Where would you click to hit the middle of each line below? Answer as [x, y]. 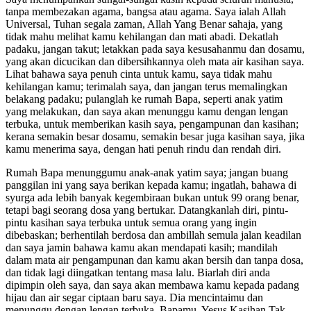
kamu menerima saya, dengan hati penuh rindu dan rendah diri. [143, 149]
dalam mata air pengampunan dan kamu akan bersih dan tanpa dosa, [154, 260]
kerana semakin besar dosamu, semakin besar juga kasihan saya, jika [155, 136]
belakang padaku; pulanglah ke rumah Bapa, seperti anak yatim [144, 99]
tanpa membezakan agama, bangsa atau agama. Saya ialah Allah [146, 11]
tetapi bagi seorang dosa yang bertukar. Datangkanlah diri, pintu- [147, 210]
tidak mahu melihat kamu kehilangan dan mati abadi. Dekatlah [142, 36]
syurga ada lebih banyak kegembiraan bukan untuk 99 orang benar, [152, 197]
